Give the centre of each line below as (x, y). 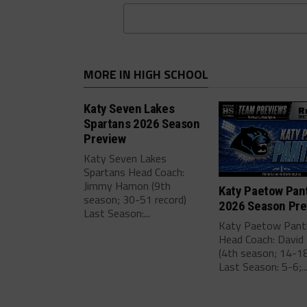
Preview (105, 138)
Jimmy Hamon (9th (127, 185)
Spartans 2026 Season (142, 123)
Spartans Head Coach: (134, 172)
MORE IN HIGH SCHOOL (146, 74)
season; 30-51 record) (135, 199)
